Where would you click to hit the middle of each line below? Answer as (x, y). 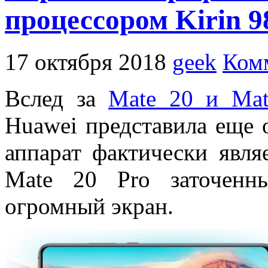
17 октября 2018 (86, 62)
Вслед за (57, 99)
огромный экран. (89, 206)
